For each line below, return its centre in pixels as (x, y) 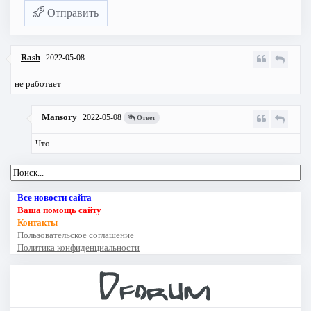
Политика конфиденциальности (78, 248)
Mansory (59, 117)
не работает (38, 84)
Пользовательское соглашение (76, 235)
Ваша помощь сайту (59, 210)
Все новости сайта (54, 198)
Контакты (37, 223)
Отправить (72, 13)
